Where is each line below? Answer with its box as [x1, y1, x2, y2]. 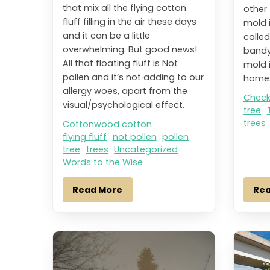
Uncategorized [114, 143, 178, 156]
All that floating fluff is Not [63, 57, 178, 70]
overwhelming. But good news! [63, 43, 197, 56]
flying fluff [63, 131, 107, 143]
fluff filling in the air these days [63, 16, 196, 28]
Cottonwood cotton [63, 118, 152, 131]
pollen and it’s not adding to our [63, 71, 204, 84]
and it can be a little [63, 30, 150, 42]
